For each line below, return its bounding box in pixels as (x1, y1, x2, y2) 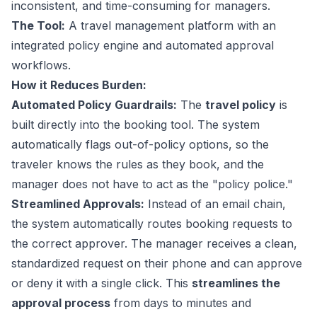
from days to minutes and (110, 296, 251, 311)
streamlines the (192, 276, 280, 291)
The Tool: (11, 18, 65, 33)
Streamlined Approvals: (11, 197, 144, 212)
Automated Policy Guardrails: (11, 98, 177, 113)
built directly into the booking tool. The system (11, 117, 260, 132)
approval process (11, 296, 110, 311)
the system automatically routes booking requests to (11, 217, 292, 231)
